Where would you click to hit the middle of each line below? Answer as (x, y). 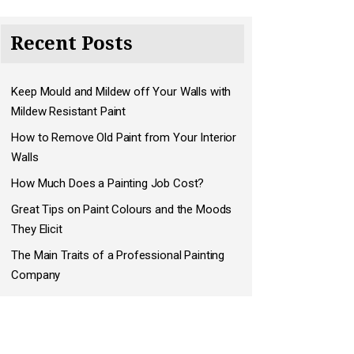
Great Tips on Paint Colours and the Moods (122, 209)
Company (36, 275)
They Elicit (37, 229)
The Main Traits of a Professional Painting (118, 255)
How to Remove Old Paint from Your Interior (124, 137)
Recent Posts (72, 43)
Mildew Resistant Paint (69, 111)
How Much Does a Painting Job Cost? (108, 183)
